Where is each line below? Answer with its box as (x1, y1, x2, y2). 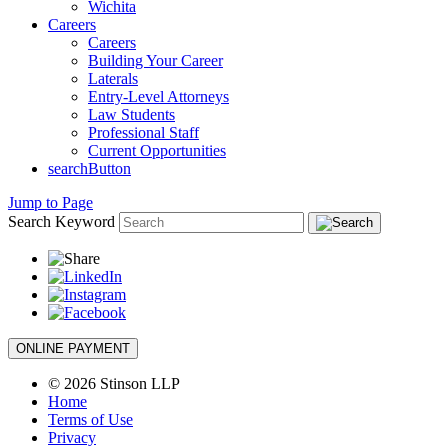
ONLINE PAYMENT (16, 341, 130, 357)
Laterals (88, 70, 138, 88)
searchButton (48, 160, 131, 178)
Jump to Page (8, 194, 93, 212)
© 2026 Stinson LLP (48, 375, 180, 393)
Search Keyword (8, 213, 115, 231)
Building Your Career (88, 52, 223, 70)
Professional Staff (88, 124, 199, 142)
